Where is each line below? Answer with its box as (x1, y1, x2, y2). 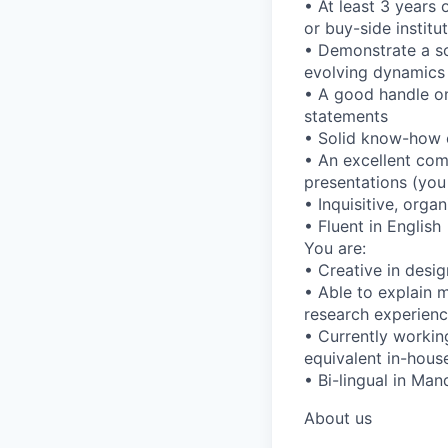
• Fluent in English (304, 215, 441, 236)
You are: (304, 237, 366, 258)
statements (304, 105, 388, 126)
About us (304, 407, 372, 428)
